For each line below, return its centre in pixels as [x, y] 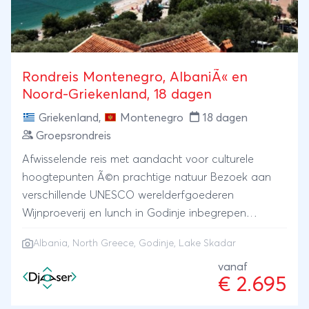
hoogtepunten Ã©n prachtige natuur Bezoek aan [147, 177]
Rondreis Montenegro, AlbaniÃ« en [135, 77]
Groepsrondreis [73, 136]
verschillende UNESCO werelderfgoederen [128, 195]
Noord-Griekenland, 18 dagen [117, 94]
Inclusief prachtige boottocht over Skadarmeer [140, 231]
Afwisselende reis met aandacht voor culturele [138, 159]
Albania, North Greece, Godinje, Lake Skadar [134, 243]
